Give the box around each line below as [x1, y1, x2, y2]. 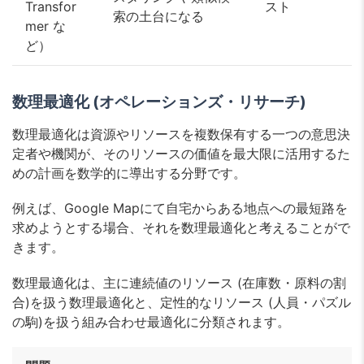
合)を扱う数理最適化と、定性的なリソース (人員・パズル [12, 293, 351, 310]
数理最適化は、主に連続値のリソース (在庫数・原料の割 [12, 274, 346, 291]
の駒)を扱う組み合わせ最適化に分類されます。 [12, 313, 290, 330]
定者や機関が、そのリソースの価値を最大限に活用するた [12, 145, 350, 162]
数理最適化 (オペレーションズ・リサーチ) [12, 92, 306, 112]
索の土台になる [113, 8, 204, 25]
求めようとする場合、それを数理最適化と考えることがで [12, 219, 350, 236]
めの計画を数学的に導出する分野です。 [12, 165, 246, 182]
